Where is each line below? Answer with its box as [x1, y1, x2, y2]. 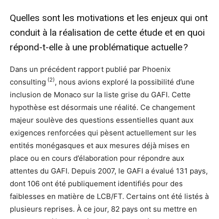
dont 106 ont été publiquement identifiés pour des [10, 179, 183, 189]
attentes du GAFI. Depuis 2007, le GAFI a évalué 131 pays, [10, 166, 208, 176]
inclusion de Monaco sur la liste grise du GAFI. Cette [10, 90, 191, 100]
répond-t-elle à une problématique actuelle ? [10, 42, 188, 53]
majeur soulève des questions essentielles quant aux [10, 115, 194, 125]
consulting [10, 77, 47, 87]
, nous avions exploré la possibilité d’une [55, 77, 195, 87]
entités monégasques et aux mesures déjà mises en [10, 141, 190, 151]
